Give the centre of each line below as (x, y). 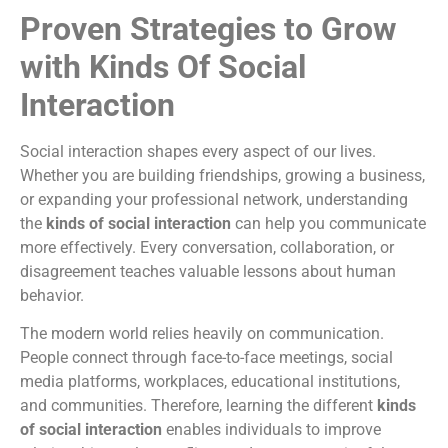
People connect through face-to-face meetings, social (206, 358)
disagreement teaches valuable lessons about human (208, 271)
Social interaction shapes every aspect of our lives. (198, 151)
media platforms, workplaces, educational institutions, (210, 382)
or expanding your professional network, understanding (214, 199)
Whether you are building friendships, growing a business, (222, 175)
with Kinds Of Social (163, 67)
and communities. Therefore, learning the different (198, 406)
